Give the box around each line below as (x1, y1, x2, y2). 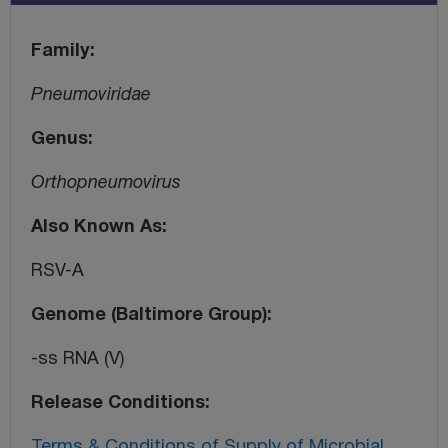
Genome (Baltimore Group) (31, 306, 267, 324)
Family (31, 42, 90, 60)
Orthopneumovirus (31, 174, 181, 192)
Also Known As (31, 218, 162, 236)
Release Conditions (31, 394, 205, 412)
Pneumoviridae (31, 86, 151, 104)
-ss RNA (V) (31, 350, 124, 368)
